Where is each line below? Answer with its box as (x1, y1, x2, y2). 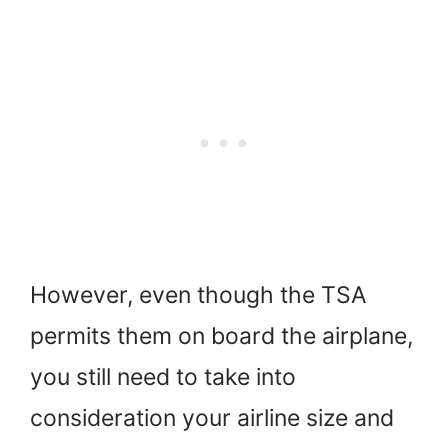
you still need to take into (30, 362, 296, 391)
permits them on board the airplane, (30, 321, 413, 350)
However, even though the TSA (30, 280, 367, 309)
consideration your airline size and (30, 403, 394, 432)
